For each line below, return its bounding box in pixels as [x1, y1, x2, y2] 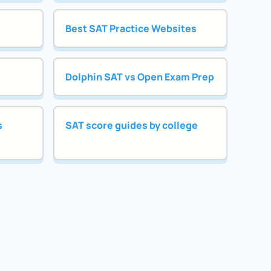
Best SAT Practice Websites [65, 21, 197, 35]
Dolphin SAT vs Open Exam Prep [65, 70, 214, 83]
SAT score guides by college [65, 119, 198, 132]
